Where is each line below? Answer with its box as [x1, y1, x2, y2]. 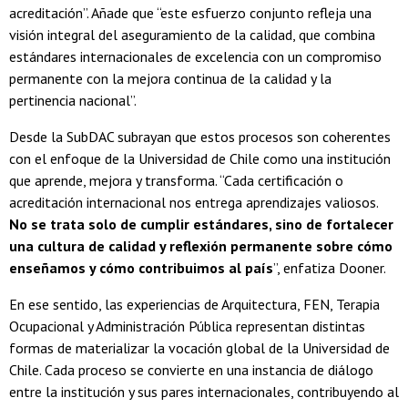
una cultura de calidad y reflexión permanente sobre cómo [9, 237, 393, 256]
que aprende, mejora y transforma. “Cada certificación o [9, 171, 343, 190]
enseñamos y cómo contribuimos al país [9, 259, 273, 278]
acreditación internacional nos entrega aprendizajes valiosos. [9, 193, 378, 212]
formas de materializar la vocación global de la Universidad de [9, 339, 390, 358]
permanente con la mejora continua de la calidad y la [9, 69, 331, 88]
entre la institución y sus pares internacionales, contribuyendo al [9, 382, 399, 402]
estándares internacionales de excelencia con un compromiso [9, 47, 382, 66]
